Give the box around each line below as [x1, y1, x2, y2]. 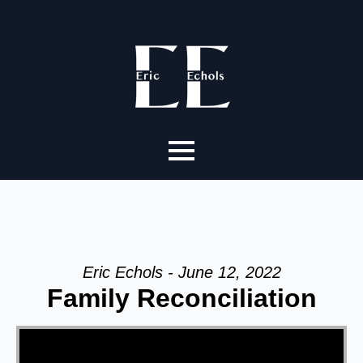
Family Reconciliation [46, 284, 317, 313]
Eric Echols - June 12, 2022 [82, 263, 281, 281]
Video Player [19, 319, 57, 337]
